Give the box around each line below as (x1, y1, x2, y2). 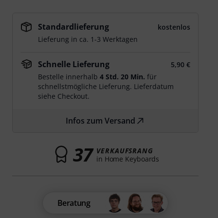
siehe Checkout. (38, 91, 90, 101)
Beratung (57, 198, 91, 208)
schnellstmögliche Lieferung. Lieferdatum (38, 82, 174, 91)
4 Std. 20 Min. (100, 72, 145, 81)
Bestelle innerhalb (38, 72, 100, 81)
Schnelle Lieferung (38, 59, 110, 70)
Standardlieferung (38, 21, 109, 32)
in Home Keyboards (96, 154, 160, 163)
